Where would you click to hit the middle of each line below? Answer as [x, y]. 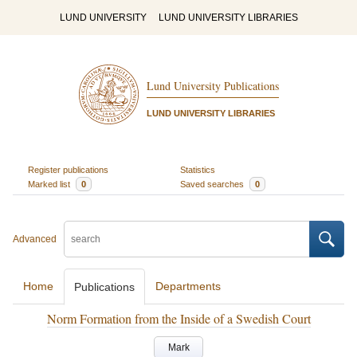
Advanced [35, 239]
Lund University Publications [212, 86]
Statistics [198, 169]
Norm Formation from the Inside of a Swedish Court [178, 318]
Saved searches [213, 184]
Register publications [68, 169]
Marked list [50, 184]
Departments [188, 286]
